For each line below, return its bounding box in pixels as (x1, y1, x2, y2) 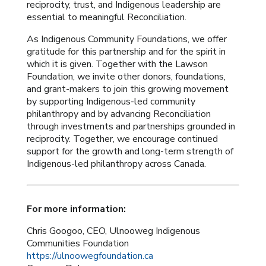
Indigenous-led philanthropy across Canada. (26, 157, 206, 171)
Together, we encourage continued (72, 132, 218, 146)
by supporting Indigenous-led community (26, 95, 195, 109)
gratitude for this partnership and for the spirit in (26, 45, 226, 59)
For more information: (26, 202, 126, 216)
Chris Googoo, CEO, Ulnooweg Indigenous (26, 224, 200, 238)
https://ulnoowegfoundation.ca (26, 249, 153, 263)
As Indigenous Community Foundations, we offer (26, 33, 227, 46)
